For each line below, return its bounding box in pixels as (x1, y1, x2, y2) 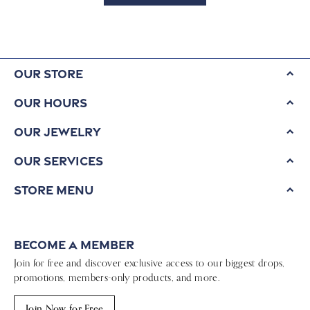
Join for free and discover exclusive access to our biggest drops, (14, 257, 285, 269)
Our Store (14, 66, 83, 82)
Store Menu (14, 182, 93, 198)
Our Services (14, 153, 103, 169)
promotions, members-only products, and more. (14, 271, 221, 284)
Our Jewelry (14, 124, 101, 140)
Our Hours (14, 95, 87, 111)
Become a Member (14, 237, 134, 253)
